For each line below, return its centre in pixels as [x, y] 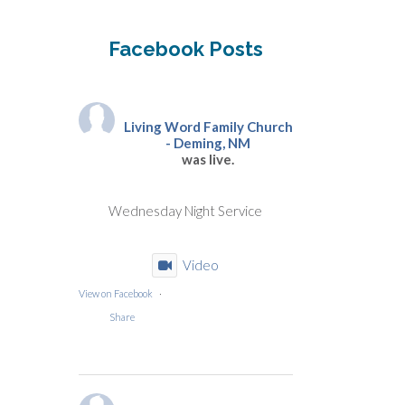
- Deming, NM [208, 142]
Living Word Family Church [208, 126]
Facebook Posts [185, 49]
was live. [208, 159]
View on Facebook [115, 293]
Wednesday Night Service [186, 210]
